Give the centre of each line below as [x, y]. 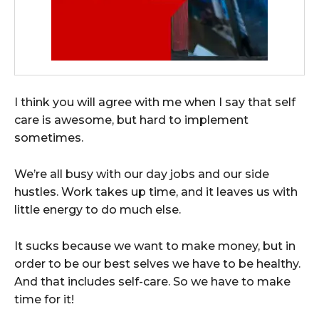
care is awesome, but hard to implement [131, 120]
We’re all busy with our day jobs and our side [142, 174]
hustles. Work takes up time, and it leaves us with [156, 192]
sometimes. [49, 137]
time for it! [44, 299]
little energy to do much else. [98, 209]
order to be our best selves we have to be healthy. [157, 263]
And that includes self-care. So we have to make [152, 281]
